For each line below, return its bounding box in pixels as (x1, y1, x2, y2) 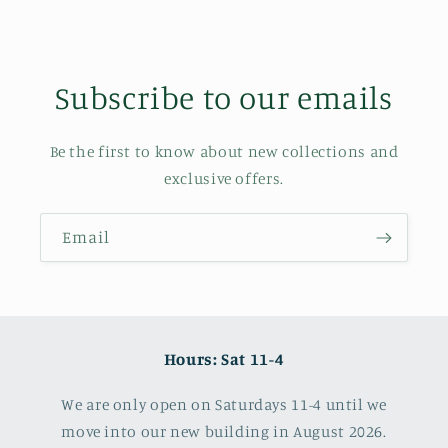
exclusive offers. (164, 169, 284, 189)
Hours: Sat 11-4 (163, 349, 285, 370)
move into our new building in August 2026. (61, 422, 387, 442)
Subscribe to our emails (55, 78, 393, 117)
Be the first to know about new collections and (49, 142, 399, 162)
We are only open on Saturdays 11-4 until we (61, 395, 387, 415)
